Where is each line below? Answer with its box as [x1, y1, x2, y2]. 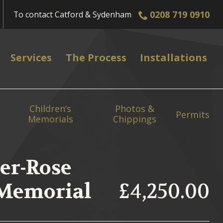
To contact [13, 8, 55, 20]
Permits [176, 109, 210, 120]
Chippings [113, 113, 157, 125]
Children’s [29, 103, 72, 114]
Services [8, 51, 52, 65]
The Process [63, 51, 126, 65]
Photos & [115, 103, 155, 114]
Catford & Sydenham [55, 8, 132, 20]
